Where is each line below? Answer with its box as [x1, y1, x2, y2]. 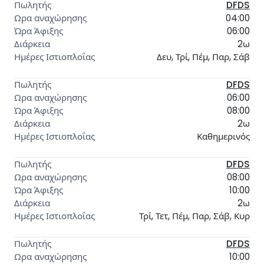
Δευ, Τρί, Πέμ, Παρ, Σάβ [157, 50, 250, 63]
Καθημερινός [197, 130, 250, 143]
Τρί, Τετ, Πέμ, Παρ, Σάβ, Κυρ [139, 209, 250, 222]
